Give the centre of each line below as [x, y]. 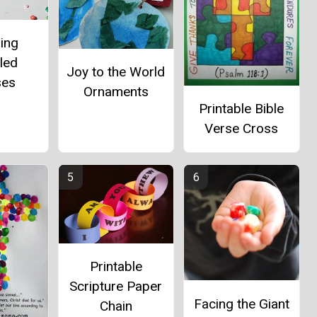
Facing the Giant [241, 304]
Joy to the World [116, 71]
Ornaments [116, 91]
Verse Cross [242, 129]
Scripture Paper [116, 287]
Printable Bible [242, 109]
